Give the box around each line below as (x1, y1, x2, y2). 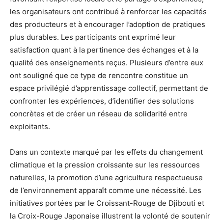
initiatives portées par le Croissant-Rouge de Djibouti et (10, 198, 204, 208)
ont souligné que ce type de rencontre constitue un (10, 71, 188, 81)
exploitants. (10, 122, 50, 132)
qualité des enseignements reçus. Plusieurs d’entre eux (10, 58, 203, 68)
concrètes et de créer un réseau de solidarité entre (10, 109, 188, 119)
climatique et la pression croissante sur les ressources (10, 160, 200, 170)
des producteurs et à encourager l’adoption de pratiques (10, 20, 205, 29)
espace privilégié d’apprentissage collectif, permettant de (10, 83, 208, 93)
